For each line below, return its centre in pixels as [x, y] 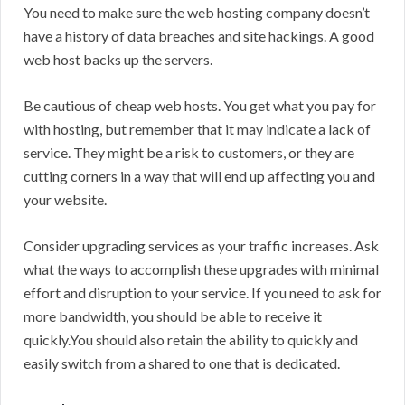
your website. [65, 200]
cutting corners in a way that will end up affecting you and [199, 176]
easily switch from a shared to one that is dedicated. [182, 363]
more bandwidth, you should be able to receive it [173, 316]
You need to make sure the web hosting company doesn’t [197, 13]
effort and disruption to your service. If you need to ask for [202, 293]
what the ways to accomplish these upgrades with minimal [201, 269]
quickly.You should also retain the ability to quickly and [191, 340]
